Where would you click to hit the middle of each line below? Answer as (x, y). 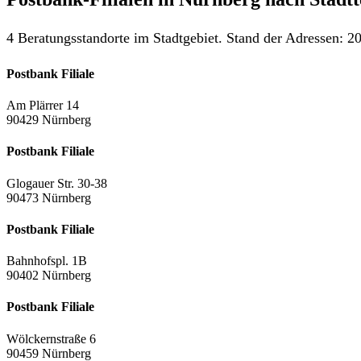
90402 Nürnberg (49, 276)
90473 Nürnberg (49, 197)
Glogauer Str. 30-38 (57, 183)
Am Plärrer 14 (43, 106)
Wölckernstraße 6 (51, 338)
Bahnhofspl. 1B (47, 261)
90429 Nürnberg (49, 120)
